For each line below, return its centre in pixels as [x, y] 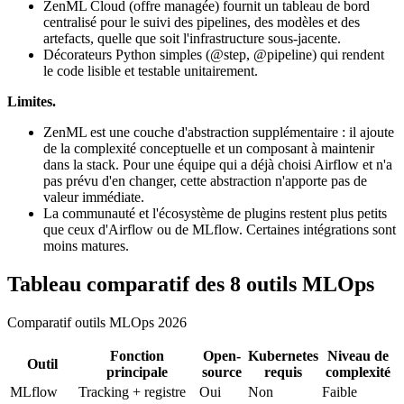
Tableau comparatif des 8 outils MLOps [191, 285]
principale [137, 372]
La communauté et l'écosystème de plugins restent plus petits [215, 214]
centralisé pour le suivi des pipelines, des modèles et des [202, 23]
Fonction [137, 355]
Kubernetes [283, 355]
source [222, 372]
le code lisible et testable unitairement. [151, 71]
